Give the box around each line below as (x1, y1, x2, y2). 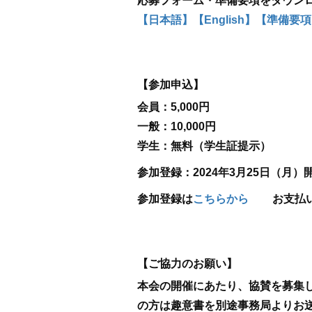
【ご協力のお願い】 (137, 258, 237, 270)
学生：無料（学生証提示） (137, 140, 271, 153)
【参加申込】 (137, 79, 204, 91)
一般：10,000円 (137, 120, 216, 133)
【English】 (193, 14, 256, 26)
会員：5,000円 (137, 101, 210, 114)
